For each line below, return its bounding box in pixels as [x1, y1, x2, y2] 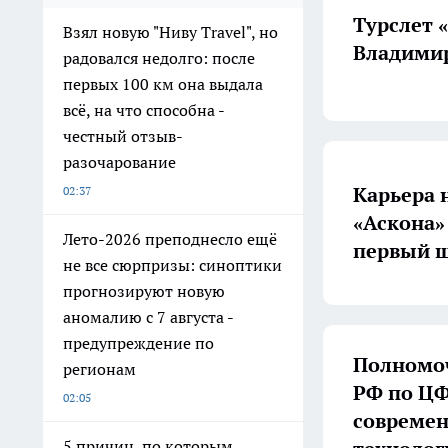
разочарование [63, 152, 176, 173]
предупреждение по [63, 333, 214, 354]
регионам [63, 359, 136, 380]
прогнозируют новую [63, 281, 225, 302]
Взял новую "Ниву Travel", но [63, 22, 278, 43]
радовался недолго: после [63, 48, 255, 69]
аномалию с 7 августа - [63, 307, 234, 328]
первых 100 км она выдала [63, 74, 263, 95]
